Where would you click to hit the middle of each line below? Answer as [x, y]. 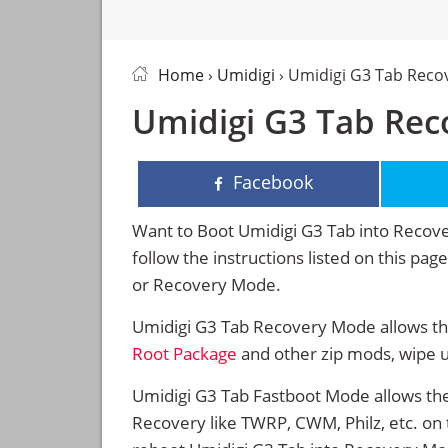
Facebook [273, 182]
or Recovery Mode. [206, 284]
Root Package [184, 353]
